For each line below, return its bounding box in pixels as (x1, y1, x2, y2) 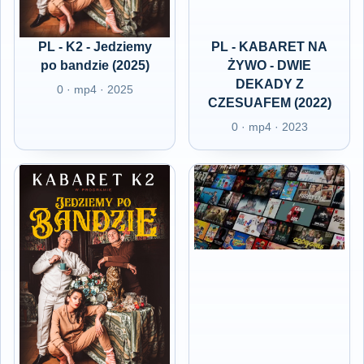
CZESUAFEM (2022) (207, 96, 331, 110)
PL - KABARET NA (211, 40, 327, 54)
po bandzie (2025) (40, 58, 149, 72)
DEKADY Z (235, 77, 304, 91)
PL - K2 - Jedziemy (37, 40, 152, 54)
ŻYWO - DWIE (227, 58, 311, 72)
